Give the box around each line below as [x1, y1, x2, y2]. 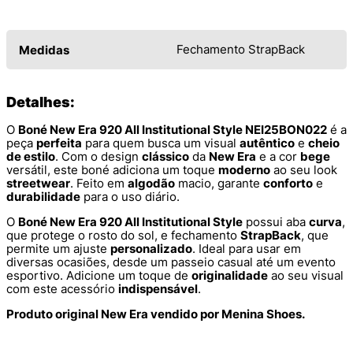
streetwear [6, 176, 70, 191]
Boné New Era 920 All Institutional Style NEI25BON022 [18, 122, 327, 138]
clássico [142, 149, 189, 165]
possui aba [243, 214, 309, 230]
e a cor [256, 149, 300, 165]
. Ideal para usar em [192, 241, 301, 257]
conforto [263, 176, 313, 191]
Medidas [19, 43, 69, 58]
